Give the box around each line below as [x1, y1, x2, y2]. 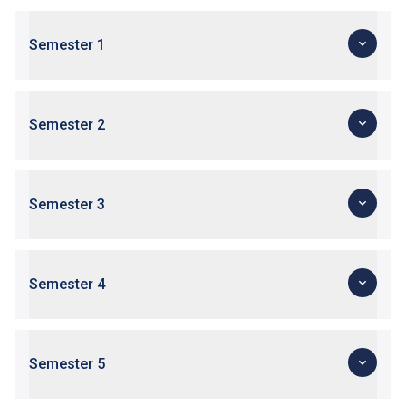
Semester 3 [29, 196, 105, 214]
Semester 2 [29, 116, 105, 134]
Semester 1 [29, 36, 105, 54]
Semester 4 [29, 275, 105, 294]
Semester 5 [29, 355, 105, 373]
